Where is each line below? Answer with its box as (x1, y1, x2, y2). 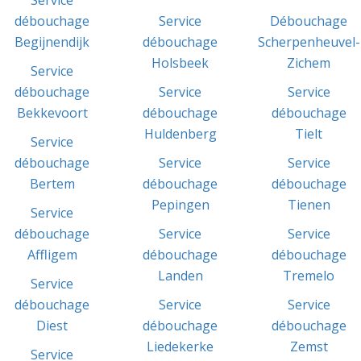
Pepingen (151, 195, 210, 214)
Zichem (287, 53, 331, 72)
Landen (157, 266, 203, 284)
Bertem (29, 174, 75, 193)
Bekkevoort (16, 103, 88, 122)
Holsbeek (151, 53, 210, 72)
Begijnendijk (15, 32, 90, 51)
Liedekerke (147, 337, 214, 355)
